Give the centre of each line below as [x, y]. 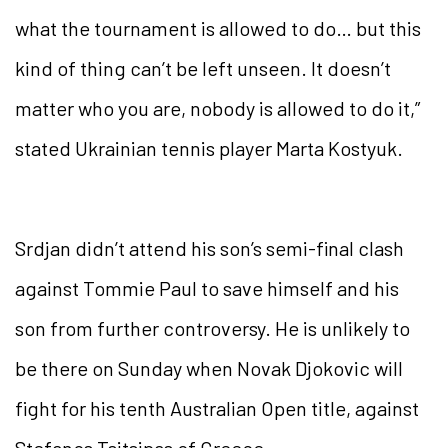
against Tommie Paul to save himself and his [207, 288]
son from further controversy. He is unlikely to [212, 328]
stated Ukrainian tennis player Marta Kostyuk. [209, 148]
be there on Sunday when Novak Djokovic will [209, 368]
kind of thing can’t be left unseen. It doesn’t [203, 68]
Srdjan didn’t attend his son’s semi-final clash [209, 248]
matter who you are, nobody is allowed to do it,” [217, 108]
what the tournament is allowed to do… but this [218, 28]
